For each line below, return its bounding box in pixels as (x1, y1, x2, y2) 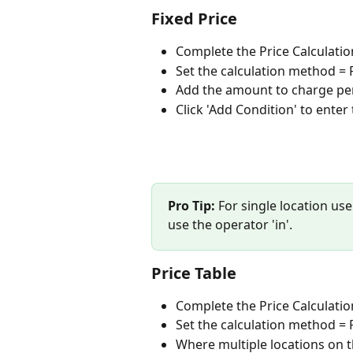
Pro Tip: (168, 196, 215, 214)
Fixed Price (151, 8, 237, 30)
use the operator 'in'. (168, 215, 295, 233)
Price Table (151, 262, 236, 284)
